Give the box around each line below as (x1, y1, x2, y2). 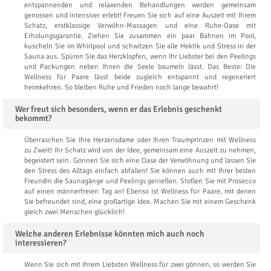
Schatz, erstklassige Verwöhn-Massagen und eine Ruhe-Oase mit (24, 21, 256, 31)
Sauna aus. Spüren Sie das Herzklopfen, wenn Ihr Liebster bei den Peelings (24, 52, 256, 62)
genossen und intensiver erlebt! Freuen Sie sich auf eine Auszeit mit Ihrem (24, 11, 256, 21)
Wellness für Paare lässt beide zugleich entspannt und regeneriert (24, 73, 256, 82)
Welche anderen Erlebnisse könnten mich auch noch (15, 229, 204, 240)
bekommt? (15, 113, 52, 124)
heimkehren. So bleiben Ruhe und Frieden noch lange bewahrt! (24, 83, 218, 93)
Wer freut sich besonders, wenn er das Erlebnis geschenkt (15, 104, 222, 115)
